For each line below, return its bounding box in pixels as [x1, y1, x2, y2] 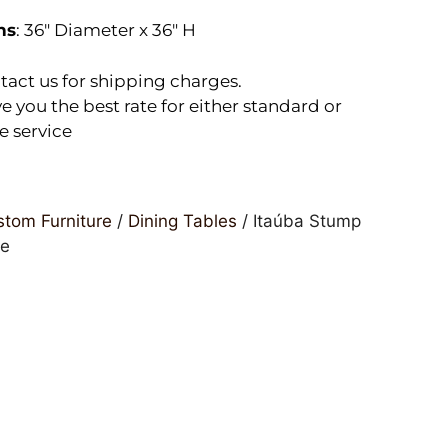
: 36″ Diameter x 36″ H [15, 20, 196, 41]
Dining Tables [127, 211, 237, 232]
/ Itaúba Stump [236, 211, 361, 232]
